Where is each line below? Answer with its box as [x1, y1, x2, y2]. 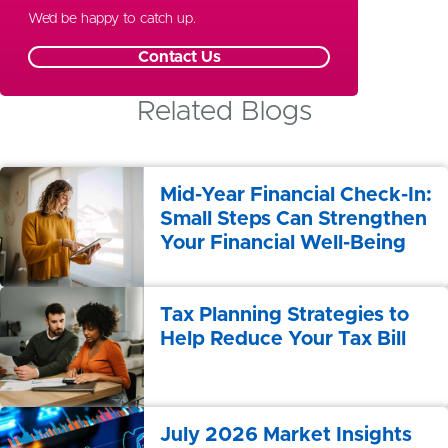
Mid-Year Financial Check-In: [160, 185, 432, 206]
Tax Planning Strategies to [160, 305, 409, 326]
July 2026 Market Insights [160, 425, 412, 446]
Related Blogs [136, 98, 312, 127]
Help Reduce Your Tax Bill [160, 329, 406, 350]
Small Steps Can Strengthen [160, 209, 427, 230]
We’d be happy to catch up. [28, 12, 196, 27]
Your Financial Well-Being [160, 233, 406, 254]
